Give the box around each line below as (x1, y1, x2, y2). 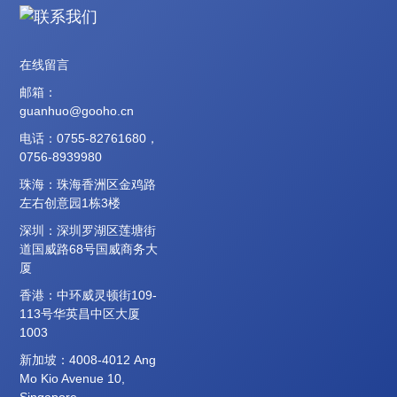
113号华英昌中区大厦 (19, 306, 141, 321)
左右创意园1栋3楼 (19, 195, 121, 210)
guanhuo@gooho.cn (19, 103, 135, 118)
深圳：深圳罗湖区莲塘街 (19, 222, 157, 237)
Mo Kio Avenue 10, (19, 370, 126, 385)
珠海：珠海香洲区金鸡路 (19, 176, 157, 191)
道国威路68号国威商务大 (19, 241, 159, 256)
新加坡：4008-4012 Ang (19, 352, 157, 367)
